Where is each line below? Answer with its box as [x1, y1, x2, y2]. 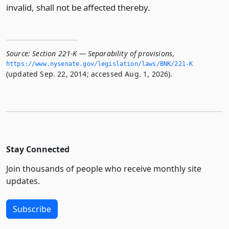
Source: [6, 49, 31, 58]
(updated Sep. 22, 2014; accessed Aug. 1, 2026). [6, 69, 173, 79]
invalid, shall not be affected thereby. [6, 2, 150, 13]
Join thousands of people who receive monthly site [6, 163, 201, 174]
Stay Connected [6, 144, 70, 155]
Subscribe [13, 203, 51, 215]
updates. [6, 175, 40, 187]
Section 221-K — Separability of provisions [32, 49, 173, 58]
